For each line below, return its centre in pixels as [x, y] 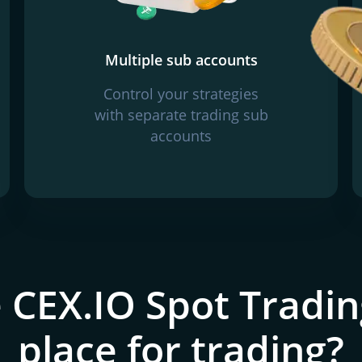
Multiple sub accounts [181, 60]
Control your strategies [181, 94]
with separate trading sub [181, 115]
